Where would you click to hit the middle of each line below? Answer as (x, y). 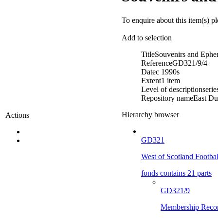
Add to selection (147, 37)
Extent (151, 80)
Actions (17, 115)
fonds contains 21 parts (176, 173)
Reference (157, 63)
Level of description (172, 89)
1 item (171, 80)
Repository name (167, 98)
